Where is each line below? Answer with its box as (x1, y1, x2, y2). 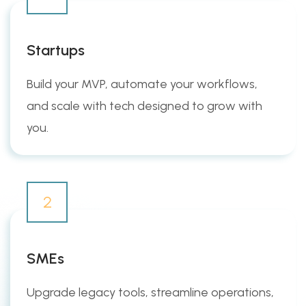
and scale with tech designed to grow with (27, 98, 262, 113)
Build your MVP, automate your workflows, (27, 76, 258, 92)
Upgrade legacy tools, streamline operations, (27, 284, 274, 300)
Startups (27, 40, 85, 59)
